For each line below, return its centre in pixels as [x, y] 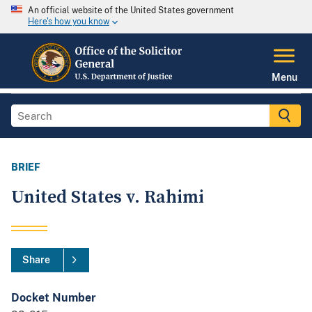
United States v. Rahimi [108, 198]
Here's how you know [69, 22]
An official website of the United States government [131, 10]
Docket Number [54, 298]
